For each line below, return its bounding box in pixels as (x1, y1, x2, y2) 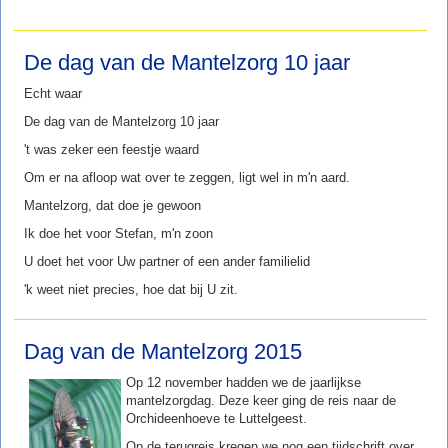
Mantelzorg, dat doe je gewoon (24, 198, 201, 214)
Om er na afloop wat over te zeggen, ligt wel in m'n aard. (24, 170, 350, 186)
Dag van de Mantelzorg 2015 (24, 339, 302, 365)
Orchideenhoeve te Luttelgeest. (126, 411, 307, 427)
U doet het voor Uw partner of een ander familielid (24, 254, 310, 270)
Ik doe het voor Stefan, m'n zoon (24, 226, 213, 242)
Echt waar (24, 86, 82, 102)
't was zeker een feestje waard (24, 142, 199, 158)
